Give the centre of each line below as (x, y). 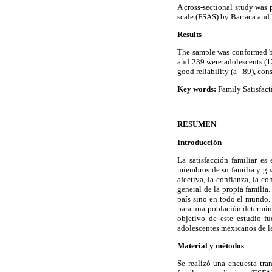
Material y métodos (211, 246)
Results (189, 34)
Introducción (199, 142)
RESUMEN (197, 124)
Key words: (197, 89)
